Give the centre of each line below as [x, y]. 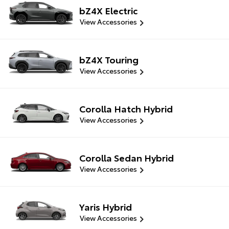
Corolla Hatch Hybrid [126, 108]
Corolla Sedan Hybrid [127, 158]
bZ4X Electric [108, 10]
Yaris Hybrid [106, 207]
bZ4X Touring [109, 59]
